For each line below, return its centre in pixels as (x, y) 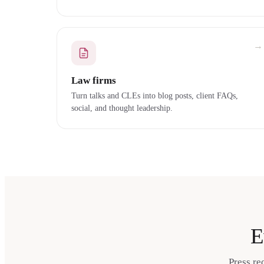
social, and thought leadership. (122, 108)
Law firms (94, 80)
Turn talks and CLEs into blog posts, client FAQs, (155, 96)
